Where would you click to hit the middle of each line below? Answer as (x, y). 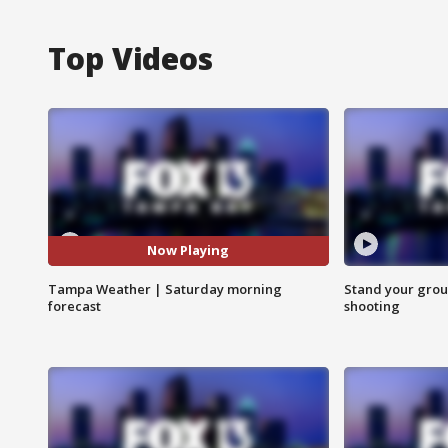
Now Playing (188, 250)
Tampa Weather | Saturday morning (165, 288)
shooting (371, 305)
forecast (74, 305)
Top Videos (130, 58)
